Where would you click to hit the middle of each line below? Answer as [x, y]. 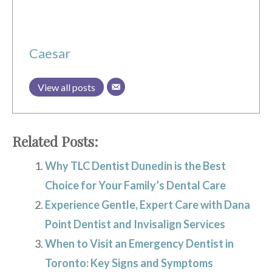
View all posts [66, 87]
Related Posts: [55, 141]
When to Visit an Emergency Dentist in [139, 243]
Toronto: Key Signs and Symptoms [129, 263]
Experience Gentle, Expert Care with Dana [148, 204]
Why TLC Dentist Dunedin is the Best [135, 165]
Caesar [50, 53]
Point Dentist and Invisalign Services [135, 224]
